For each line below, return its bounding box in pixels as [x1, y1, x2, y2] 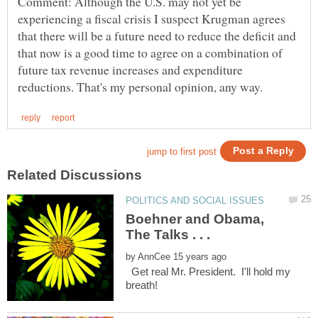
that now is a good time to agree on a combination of [18, 43, 283, 61]
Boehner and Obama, [126, 211, 265, 226]
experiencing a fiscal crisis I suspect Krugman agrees [18, 9, 285, 27]
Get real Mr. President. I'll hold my [126, 265, 291, 278]
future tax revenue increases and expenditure [18, 60, 243, 78]
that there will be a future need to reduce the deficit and [18, 26, 296, 44]
